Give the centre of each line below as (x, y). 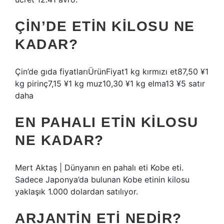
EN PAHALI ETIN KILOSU (107, 122)
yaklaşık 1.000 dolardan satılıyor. (76, 191)
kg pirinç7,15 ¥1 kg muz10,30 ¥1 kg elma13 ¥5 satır (110, 83)
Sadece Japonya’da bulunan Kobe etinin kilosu (102, 179)
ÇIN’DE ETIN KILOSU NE (105, 26)
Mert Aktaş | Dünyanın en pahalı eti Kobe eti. (99, 167)
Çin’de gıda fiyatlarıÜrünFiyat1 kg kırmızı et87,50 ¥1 (112, 71)
